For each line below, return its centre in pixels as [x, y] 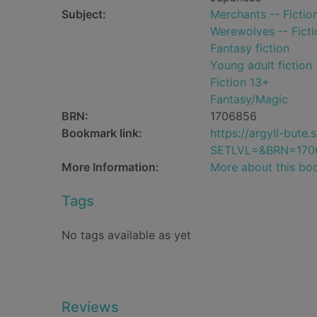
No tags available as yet [126, 235]
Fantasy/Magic [249, 99]
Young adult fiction [261, 65]
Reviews [90, 307]
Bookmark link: [102, 133]
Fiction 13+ [240, 82]
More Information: [110, 167]
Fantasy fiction [250, 48]
